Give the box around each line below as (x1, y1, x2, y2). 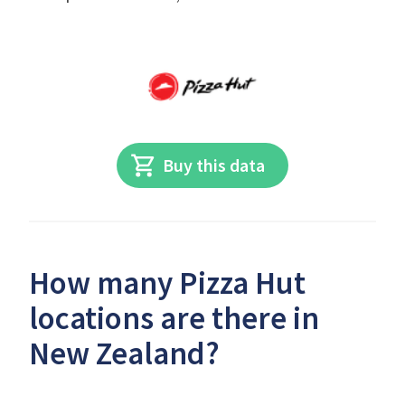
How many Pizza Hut (29, 263, 306, 303)
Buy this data (163, 154, 266, 176)
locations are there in (29, 298, 319, 338)
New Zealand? (29, 334, 220, 373)
